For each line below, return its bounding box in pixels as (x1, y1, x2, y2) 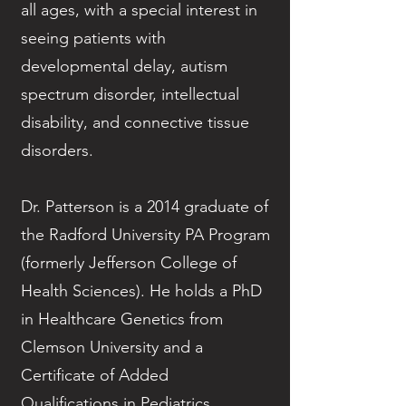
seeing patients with (21, 28, 166, 49)
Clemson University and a (21, 337, 203, 358)
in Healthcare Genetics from (21, 309, 223, 330)
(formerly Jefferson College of (21, 253, 237, 274)
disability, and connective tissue (21, 112, 249, 133)
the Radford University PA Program (21, 225, 270, 246)
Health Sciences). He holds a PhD (21, 281, 262, 302)
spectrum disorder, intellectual (21, 84, 239, 105)
